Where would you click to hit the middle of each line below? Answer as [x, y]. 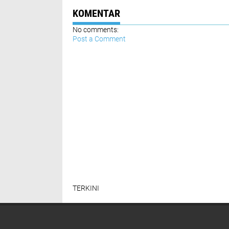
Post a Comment [99, 39]
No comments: [96, 30]
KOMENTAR [96, 13]
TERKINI [86, 188]
